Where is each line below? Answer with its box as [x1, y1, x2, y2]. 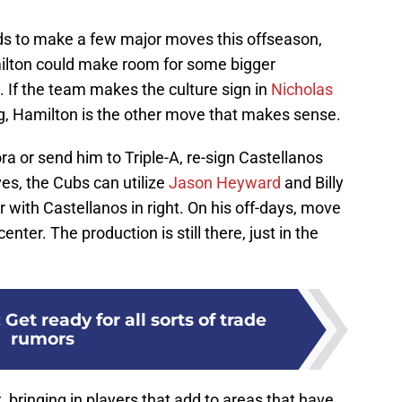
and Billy [281, 173, 344, 193]
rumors [10, 328, 74, 350]
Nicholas [271, 80, 333, 100]
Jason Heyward [169, 173, 281, 193]
